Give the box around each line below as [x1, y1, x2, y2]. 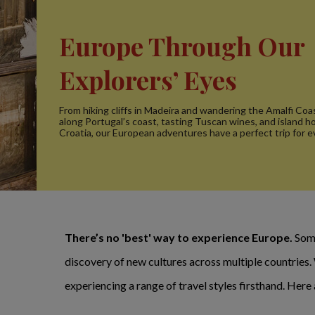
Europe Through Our [59, 29, 304, 63]
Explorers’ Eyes [59, 63, 237, 96]
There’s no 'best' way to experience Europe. [65, 231, 295, 244]
